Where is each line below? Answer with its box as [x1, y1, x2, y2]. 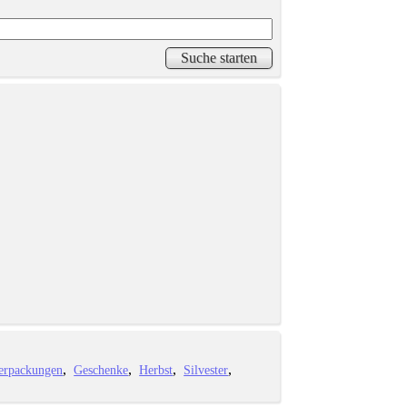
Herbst [139, 362, 174, 377]
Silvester [184, 362, 229, 377]
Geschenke [74, 362, 129, 377]
